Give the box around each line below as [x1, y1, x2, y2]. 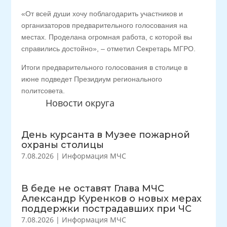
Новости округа [45, 97, 115, 109]
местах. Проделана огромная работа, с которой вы [21, 33, 193, 41]
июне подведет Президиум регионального [21, 75, 163, 83]
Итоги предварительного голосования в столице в [21, 63, 188, 71]
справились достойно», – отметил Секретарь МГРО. [21, 45, 196, 53]
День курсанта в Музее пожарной [21, 129, 191, 140]
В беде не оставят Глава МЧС [21, 183, 165, 194]
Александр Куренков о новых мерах [21, 193, 202, 204]
